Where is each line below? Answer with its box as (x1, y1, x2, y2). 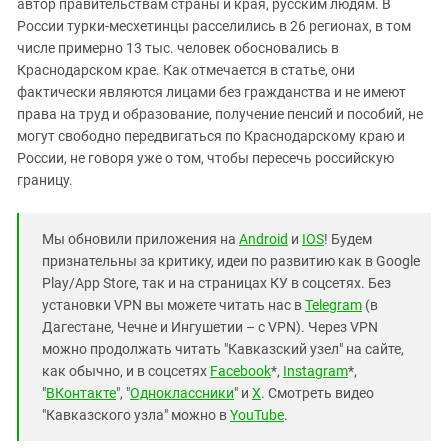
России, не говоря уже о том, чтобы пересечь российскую (17, 150, 394, 166)
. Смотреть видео (261, 385, 374, 401)
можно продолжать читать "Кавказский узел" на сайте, (42, 341, 404, 357)
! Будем (324, 231, 372, 247)
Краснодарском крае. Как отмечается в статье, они (17, 62, 355, 78)
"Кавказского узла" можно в (42, 407, 230, 423)
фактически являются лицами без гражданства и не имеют (17, 84, 406, 100)
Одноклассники (130, 385, 234, 401)
